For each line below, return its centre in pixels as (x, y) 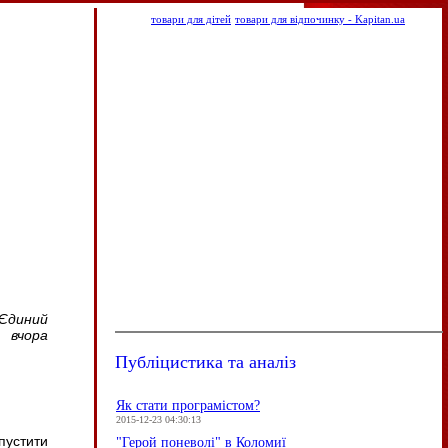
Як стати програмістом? (188, 405)
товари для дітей (191, 19)
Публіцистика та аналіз (205, 361)
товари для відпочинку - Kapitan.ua (320, 19)
